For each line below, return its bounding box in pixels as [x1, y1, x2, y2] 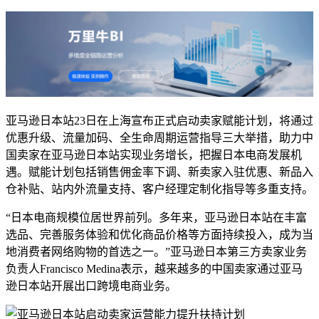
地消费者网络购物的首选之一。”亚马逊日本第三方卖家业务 [6, 245, 307, 258]
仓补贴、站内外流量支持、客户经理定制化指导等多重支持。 [6, 182, 313, 195]
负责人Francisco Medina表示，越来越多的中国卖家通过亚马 [6, 262, 303, 275]
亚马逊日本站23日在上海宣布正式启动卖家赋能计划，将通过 [6, 114, 313, 127]
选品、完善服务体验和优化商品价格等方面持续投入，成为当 [6, 228, 313, 241]
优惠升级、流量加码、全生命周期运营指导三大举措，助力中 [6, 131, 313, 144]
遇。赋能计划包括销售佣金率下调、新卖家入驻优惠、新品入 [6, 165, 313, 178]
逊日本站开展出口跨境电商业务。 [6, 279, 177, 292]
